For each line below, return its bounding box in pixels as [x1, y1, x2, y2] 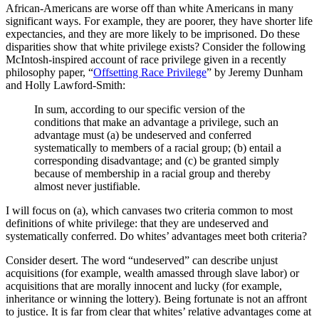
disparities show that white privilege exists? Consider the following [6, 41, 305, 53]
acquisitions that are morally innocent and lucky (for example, [6, 280, 282, 293]
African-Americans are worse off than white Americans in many [6, 2, 293, 15]
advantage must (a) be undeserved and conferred [34, 129, 251, 142]
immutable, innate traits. [48, 4, 178, 19]
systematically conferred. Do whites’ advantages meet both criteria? [6, 230, 307, 243]
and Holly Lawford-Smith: [6, 79, 125, 92]
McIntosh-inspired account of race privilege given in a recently [6, 53, 286, 66]
